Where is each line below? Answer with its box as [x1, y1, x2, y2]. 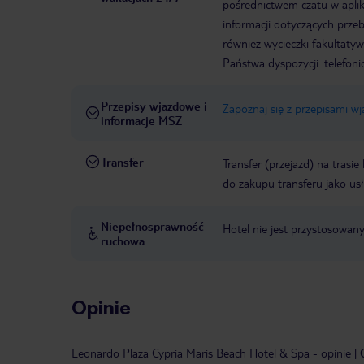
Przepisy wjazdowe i [101, 98, 207, 114]
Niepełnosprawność [101, 219, 204, 234]
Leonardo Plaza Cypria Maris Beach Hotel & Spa [71, 345, 313, 361]
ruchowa [101, 233, 145, 249]
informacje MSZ [101, 113, 182, 128]
